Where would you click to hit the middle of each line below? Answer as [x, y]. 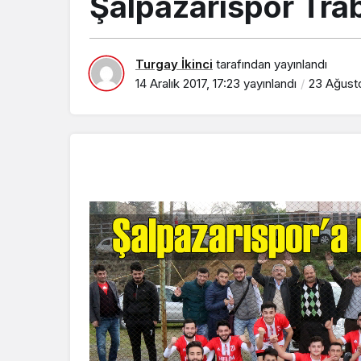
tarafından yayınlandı [270, 64]
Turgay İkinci [174, 64]
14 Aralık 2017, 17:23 [188, 83]
